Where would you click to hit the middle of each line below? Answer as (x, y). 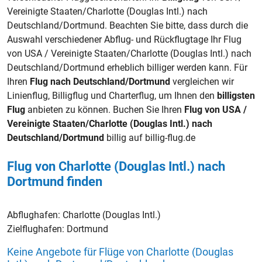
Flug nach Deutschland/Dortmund (100, 81)
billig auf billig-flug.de (150, 137)
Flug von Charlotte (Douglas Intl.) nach (116, 166)
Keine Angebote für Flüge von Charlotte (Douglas (120, 251)
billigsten (236, 95)
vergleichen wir (202, 81)
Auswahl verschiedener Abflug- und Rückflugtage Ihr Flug (124, 39)
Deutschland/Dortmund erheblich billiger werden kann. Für (127, 67)
